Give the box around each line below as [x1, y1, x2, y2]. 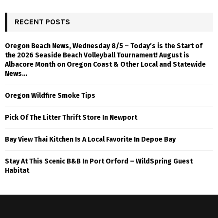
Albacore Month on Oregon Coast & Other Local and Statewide [5, 60, 206, 69]
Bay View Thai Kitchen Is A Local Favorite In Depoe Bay [5, 135, 176, 144]
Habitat [5, 166, 29, 175]
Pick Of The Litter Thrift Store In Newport [5, 113, 137, 122]
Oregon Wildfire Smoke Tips [5, 91, 95, 100]
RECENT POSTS [15, 17, 70, 26]
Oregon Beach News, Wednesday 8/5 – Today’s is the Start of [5, 41, 202, 50]
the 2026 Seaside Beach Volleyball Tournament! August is [5, 51, 189, 59]
